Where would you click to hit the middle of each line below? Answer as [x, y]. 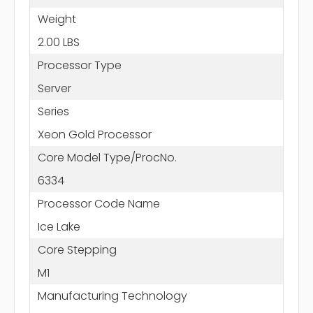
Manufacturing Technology [112, 296]
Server [54, 88]
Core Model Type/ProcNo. [107, 157]
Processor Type [79, 65]
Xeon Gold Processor [94, 134]
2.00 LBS [58, 42]
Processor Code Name [99, 203]
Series [53, 111]
